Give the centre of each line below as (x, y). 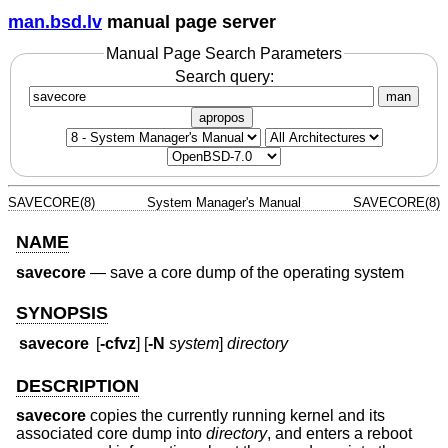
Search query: (224, 77)
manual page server (189, 21)
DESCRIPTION (77, 385)
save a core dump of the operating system (257, 272)
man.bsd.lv (55, 21)
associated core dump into (111, 434)
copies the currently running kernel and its (235, 416)
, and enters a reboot (339, 434)
